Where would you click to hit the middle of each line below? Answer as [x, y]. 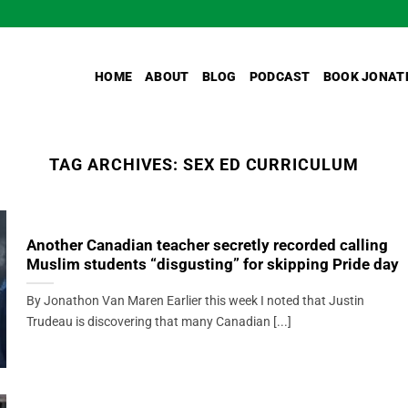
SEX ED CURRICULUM [271, 164]
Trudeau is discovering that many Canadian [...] [158, 322]
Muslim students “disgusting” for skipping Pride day [212, 265]
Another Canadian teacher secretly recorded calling [207, 246]
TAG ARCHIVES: [117, 164]
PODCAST [280, 76]
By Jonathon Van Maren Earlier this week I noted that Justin [195, 301]
